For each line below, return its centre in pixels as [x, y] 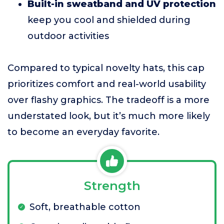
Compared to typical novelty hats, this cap [106, 68]
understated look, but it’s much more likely [109, 116]
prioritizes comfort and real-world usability [107, 84]
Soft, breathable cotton [85, 207]
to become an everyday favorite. [83, 132]
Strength [112, 186]
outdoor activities [68, 36]
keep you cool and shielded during [109, 20]
